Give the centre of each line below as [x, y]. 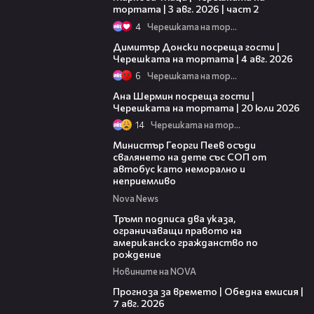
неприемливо [144, 181]
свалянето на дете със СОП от [189, 157]
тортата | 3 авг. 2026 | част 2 [185, 9]
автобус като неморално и [179, 169]
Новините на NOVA [154, 272]
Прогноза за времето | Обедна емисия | [208, 292]
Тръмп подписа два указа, [174, 218]
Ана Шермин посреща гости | [183, 95]
